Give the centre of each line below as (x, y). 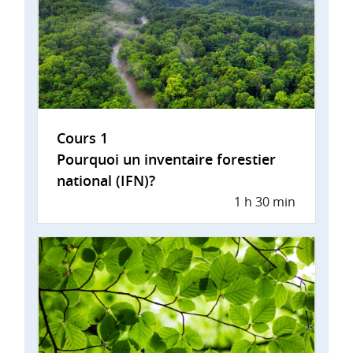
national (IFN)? (106, 180)
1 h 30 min (265, 201)
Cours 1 (82, 137)
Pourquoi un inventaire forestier (166, 159)
